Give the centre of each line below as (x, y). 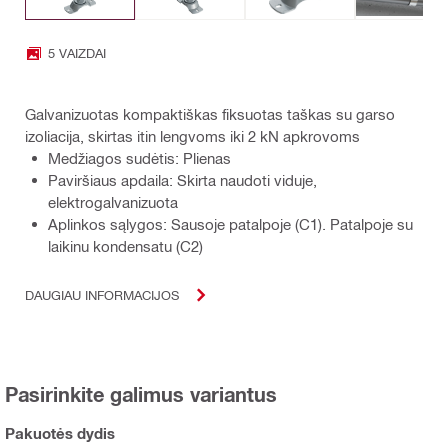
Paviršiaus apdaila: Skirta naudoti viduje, (182, 179)
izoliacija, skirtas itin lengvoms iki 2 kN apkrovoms (192, 135)
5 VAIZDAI (77, 53)
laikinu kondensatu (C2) (125, 245)
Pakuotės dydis (60, 432)
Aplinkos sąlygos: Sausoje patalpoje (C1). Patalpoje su (230, 223)
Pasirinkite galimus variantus (141, 393)
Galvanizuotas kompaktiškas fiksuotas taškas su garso (210, 113)
